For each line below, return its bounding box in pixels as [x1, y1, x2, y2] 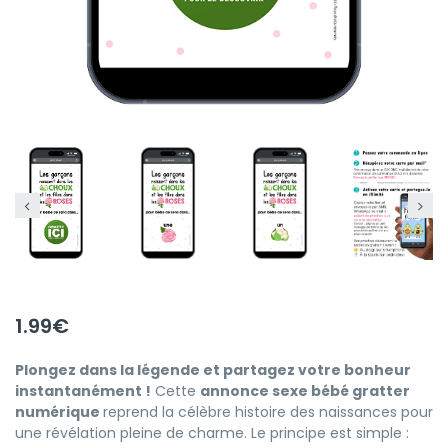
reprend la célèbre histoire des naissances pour [103, 401, 433, 422]
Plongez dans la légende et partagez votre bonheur [15, 359, 411, 380]
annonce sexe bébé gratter [200, 380, 410, 401]
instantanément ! [15, 380, 151, 401]
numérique [15, 401, 103, 422]
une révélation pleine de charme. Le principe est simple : [15, 422, 409, 443]
